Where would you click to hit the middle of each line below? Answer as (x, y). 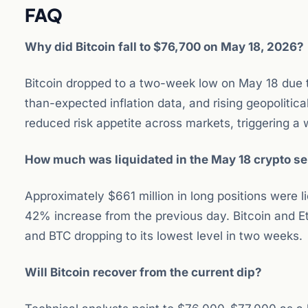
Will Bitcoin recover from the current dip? (143, 272)
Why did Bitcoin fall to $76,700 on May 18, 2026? (164, 47)
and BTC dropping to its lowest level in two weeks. (164, 236)
